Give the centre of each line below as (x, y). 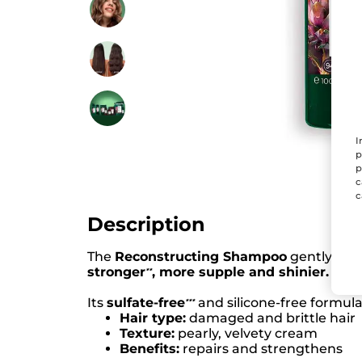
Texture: (147, 334)
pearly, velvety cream (246, 334)
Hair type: (153, 318)
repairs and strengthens (261, 349)
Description (146, 225)
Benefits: (149, 349)
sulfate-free (146, 303)
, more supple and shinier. (240, 272)
